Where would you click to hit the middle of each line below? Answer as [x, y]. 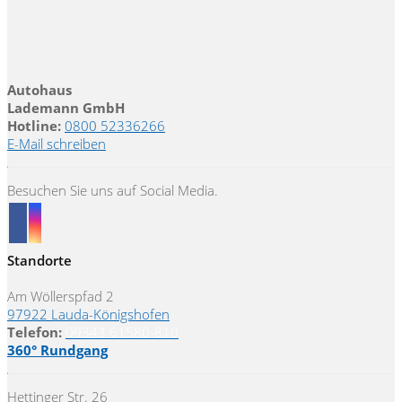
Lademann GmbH [66, 107]
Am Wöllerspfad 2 [61, 296]
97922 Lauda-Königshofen [88, 314]
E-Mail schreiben [57, 143]
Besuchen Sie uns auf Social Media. [113, 190]
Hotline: [34, 125]
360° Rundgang [57, 350]
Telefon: [35, 332]
